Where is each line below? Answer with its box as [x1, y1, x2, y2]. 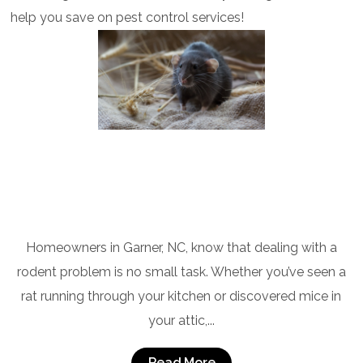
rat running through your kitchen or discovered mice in [21, 288, 342, 304]
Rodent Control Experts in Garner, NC [37, 213, 325, 235]
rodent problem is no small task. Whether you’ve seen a [16, 263, 346, 280]
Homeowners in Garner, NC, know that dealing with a [25, 239, 337, 255]
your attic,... [147, 312, 215, 328]
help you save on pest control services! [11, 9, 245, 25]
